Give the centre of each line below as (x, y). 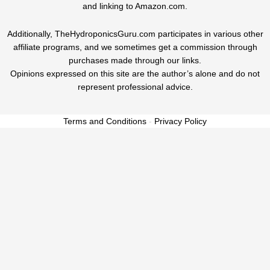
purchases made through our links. (135, 60)
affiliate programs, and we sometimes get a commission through (135, 47)
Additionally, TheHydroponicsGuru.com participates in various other (135, 34)
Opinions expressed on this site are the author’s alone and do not (135, 74)
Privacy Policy (181, 121)
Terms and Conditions (105, 121)
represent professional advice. (135, 87)
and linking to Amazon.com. (135, 7)
